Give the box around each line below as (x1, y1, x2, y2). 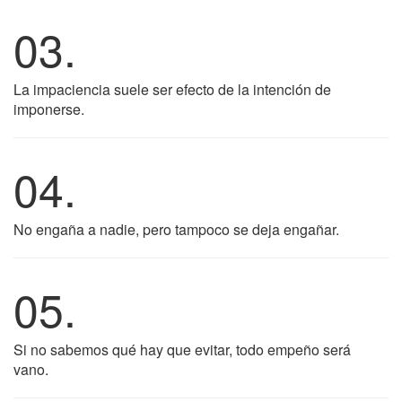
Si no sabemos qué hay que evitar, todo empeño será (13, 339, 351, 360)
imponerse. (13, 99, 84, 119)
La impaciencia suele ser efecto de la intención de (13, 79, 331, 100)
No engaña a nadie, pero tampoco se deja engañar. (13, 219, 339, 240)
